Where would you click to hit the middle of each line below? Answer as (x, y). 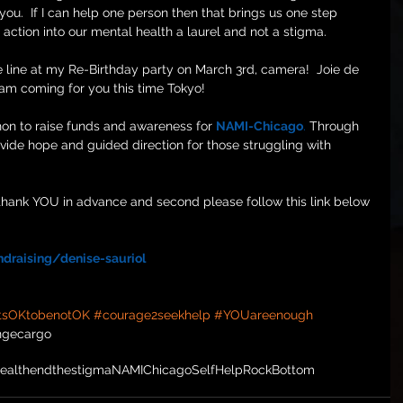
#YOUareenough (264, 315)
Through (334, 126)
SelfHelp (217, 370)
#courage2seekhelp (152, 315)
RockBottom (279, 370)
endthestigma (71, 370)
